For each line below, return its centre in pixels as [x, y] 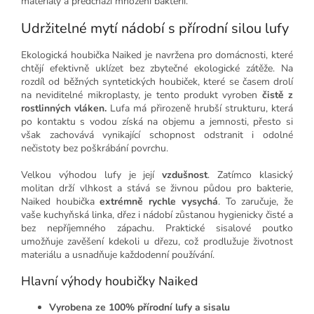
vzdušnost [185, 175]
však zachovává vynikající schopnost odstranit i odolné [157, 135]
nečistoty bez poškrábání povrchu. [95, 148]
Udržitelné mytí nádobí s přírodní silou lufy [155, 29]
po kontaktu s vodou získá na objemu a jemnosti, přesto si [157, 122]
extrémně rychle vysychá [159, 202]
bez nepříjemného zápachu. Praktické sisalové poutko [157, 228]
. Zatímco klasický [251, 175]
